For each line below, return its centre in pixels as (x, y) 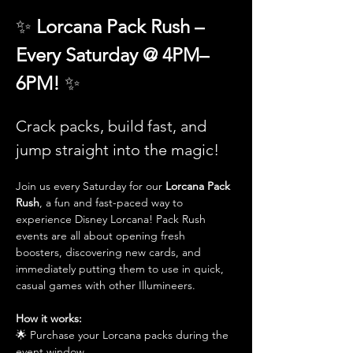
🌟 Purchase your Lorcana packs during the (124, 335)
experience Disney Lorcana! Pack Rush (112, 219)
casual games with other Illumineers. (106, 285)
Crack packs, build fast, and (113, 126)
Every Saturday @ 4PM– (112, 55)
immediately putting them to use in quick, (121, 269)
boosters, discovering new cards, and (110, 252)
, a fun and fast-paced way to (113, 203)
